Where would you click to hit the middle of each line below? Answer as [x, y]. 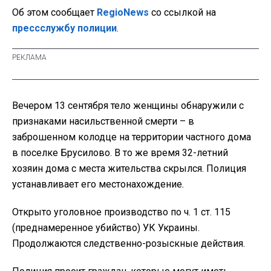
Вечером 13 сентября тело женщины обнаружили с [128, 105]
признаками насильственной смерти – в [103, 121]
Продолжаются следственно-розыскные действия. [129, 243]
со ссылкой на [182, 12]
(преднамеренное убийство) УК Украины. [106, 227]
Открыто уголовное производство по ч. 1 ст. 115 [121, 212]
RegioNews [123, 12]
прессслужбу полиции [64, 28]
